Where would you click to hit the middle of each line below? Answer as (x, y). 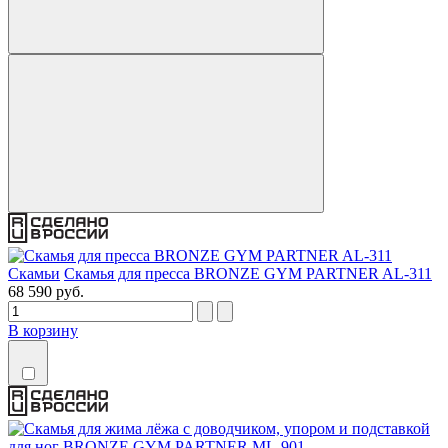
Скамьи (34, 273)
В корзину (43, 330)
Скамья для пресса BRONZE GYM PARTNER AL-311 (248, 273)
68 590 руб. (46, 291)
